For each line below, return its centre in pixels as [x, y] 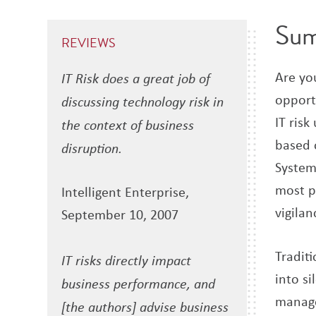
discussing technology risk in [143, 101]
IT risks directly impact [127, 260]
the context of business [128, 124]
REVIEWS [89, 43]
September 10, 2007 [120, 214]
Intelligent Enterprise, [126, 192]
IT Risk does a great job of [136, 78]
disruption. [92, 148]
